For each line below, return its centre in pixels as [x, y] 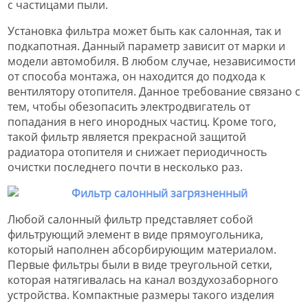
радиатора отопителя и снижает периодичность [137, 152]
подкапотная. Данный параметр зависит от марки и [146, 46]
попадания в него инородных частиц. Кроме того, [142, 122]
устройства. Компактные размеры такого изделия [141, 295]
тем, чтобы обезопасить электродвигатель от [129, 107]
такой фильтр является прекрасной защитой [127, 137]
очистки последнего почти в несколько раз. [125, 167]
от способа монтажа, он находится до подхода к [136, 77]
